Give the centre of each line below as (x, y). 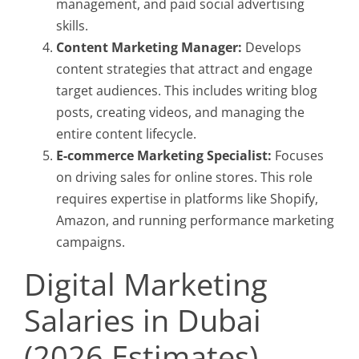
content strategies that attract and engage (184, 69)
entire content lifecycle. (126, 134)
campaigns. (91, 242)
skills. (72, 26)
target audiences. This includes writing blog (187, 91)
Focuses (298, 155)
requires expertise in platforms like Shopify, (187, 199)
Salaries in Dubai (143, 320)
